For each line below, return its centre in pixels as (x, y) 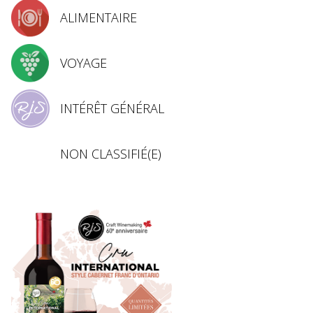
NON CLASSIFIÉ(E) (110, 153)
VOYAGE (83, 63)
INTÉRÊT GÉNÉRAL (112, 108)
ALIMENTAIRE (98, 17)
